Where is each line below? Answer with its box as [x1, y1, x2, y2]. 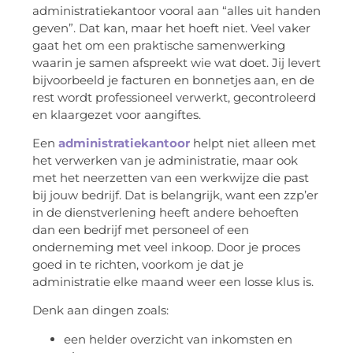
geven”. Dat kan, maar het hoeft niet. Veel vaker [32, 20, 310, 35]
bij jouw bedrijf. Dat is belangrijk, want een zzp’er [32, 188, 318, 203]
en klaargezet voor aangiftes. [32, 106, 201, 122]
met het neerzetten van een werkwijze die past [32, 170, 309, 186]
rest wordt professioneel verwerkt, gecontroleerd [32, 89, 316, 105]
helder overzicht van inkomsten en [86, 331, 292, 347]
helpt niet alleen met [190, 136, 316, 151]
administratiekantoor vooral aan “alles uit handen [32, 2, 321, 18]
